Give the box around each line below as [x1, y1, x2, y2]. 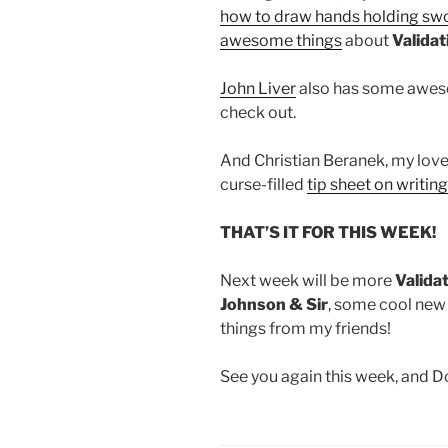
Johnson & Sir [220, 295, 328, 315]
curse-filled [220, 175, 307, 195]
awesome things [220, 31, 342, 51]
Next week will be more [220, 271, 395, 291]
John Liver [220, 79, 296, 99]
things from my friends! [220, 319, 391, 339]
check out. [220, 103, 296, 123]
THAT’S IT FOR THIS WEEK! [220, 223, 436, 243]
